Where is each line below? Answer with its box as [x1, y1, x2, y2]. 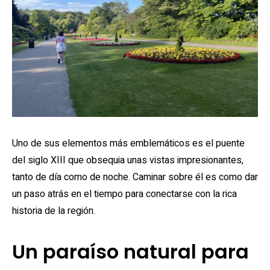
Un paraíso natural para [12, 238, 249, 265]
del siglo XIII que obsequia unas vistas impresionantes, [12, 153, 243, 168]
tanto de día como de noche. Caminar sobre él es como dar [12, 170, 258, 184]
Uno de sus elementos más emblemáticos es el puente [12, 136, 245, 151]
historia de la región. [12, 204, 95, 218]
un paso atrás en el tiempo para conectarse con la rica [12, 187, 237, 201]
